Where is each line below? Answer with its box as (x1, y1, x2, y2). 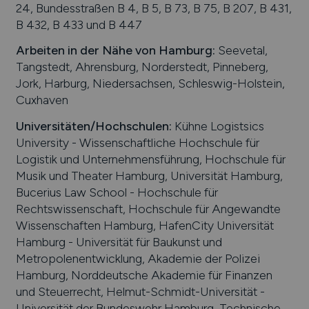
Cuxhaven (15, 92, 68, 108)
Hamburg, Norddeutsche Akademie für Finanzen (15, 267, 272, 282)
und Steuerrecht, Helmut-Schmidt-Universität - (15, 283, 265, 299)
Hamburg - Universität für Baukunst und (15, 234, 222, 249)
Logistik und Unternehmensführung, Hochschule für (15, 151, 286, 166)
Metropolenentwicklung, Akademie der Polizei (15, 250, 260, 266)
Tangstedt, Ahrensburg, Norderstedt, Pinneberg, (15, 59, 268, 74)
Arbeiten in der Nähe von (15, 43, 159, 58)
